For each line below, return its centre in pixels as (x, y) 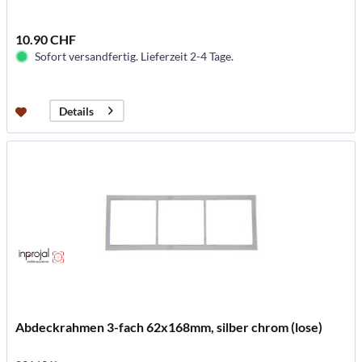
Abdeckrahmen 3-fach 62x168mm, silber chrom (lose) (169, 327)
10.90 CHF (46, 40)
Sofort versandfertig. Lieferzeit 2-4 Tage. (135, 57)
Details (77, 111)
